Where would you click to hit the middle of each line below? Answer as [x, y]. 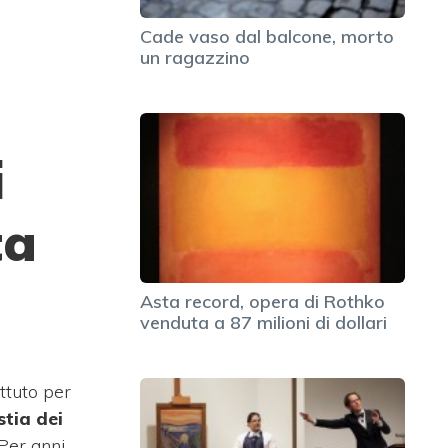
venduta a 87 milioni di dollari [263, 323]
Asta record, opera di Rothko [262, 302]
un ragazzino [195, 58]
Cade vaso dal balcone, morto [267, 37]
